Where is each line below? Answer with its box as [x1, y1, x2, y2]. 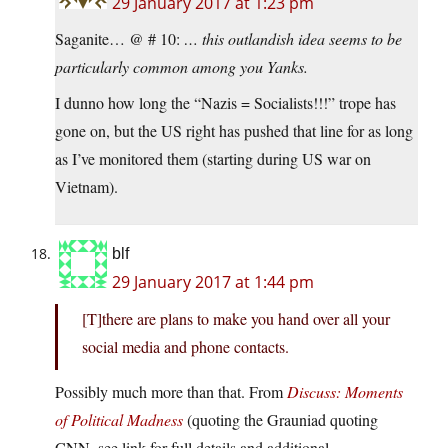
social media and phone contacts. [82, 336, 289, 358]
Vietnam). [55, 176, 118, 198]
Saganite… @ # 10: [55, 28, 184, 50]
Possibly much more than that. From [55, 381, 287, 403]
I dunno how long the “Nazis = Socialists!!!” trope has [55, 92, 396, 114]
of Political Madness [55, 409, 183, 431]
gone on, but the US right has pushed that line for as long [55, 120, 413, 142]
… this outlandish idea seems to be [184, 28, 402, 50]
